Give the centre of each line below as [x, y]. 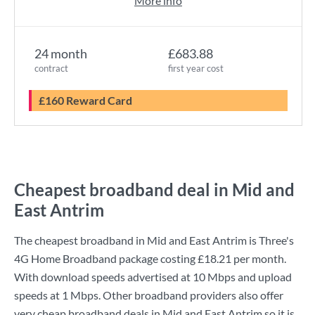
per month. [259, 258]
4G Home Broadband [65, 258]
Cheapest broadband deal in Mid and [154, 189]
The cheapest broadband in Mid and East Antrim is [136, 240]
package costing [157, 258]
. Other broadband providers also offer [191, 295]
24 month [61, 53]
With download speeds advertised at [103, 277]
